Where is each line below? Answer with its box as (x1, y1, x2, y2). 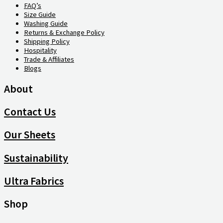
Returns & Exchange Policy (24, 27, 105, 37)
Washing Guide (24, 18, 68, 28)
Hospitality (24, 45, 57, 55)
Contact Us (4, 105, 56, 119)
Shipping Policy (24, 36, 70, 46)
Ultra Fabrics (4, 173, 64, 188)
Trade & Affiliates (24, 54, 74, 64)
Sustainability (4, 150, 68, 165)
